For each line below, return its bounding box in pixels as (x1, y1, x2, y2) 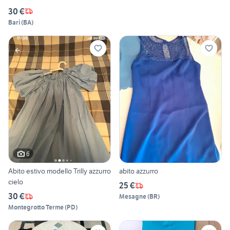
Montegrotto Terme (8, 203, 64, 212)
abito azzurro (136, 166, 158, 176)
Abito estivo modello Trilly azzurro (8, 166, 111, 176)
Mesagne (119, 193, 146, 201)
